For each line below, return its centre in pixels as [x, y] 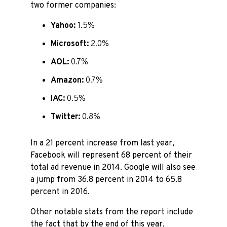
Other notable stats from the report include [112, 212]
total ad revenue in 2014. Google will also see [113, 168]
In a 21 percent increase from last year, [102, 143]
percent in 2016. [60, 192]
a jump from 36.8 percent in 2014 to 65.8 [106, 180]
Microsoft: [70, 44]
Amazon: [67, 81]
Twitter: [65, 117]
